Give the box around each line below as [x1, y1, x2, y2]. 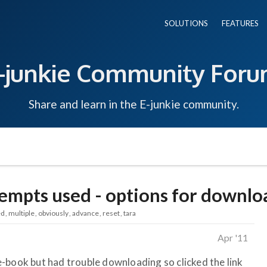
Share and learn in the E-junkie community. [28, 97, 239, 111]
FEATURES [222, 18, 259, 28]
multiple [8, 208, 35, 218]
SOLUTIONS [164, 18, 208, 28]
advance [72, 208, 99, 218]
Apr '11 [218, 231, 248, 243]
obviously [38, 208, 69, 218]
